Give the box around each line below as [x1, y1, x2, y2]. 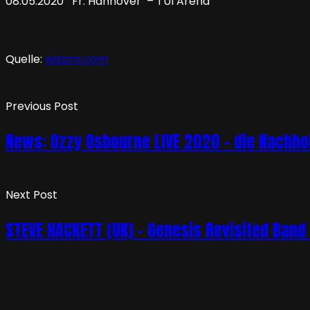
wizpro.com [45, 51, 108, 68]
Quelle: [6, 51, 45, 68]
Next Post [6, 187, 57, 203]
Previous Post [6, 98, 78, 115]
